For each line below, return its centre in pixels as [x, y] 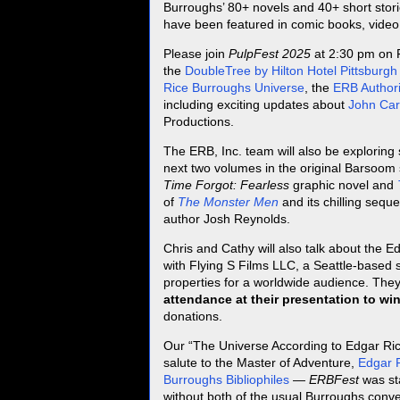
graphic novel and [343, 185]
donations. [193, 317]
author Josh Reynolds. [227, 219]
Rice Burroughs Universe [234, 88]
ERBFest [334, 380]
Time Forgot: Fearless [226, 185]
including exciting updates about [256, 105]
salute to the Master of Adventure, [261, 363]
